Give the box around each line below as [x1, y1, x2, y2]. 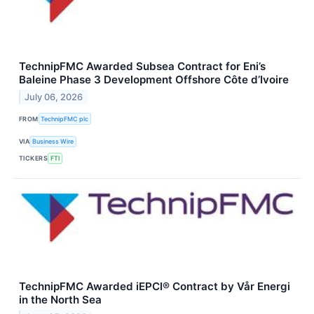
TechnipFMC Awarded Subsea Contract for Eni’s [19, 60, 266, 74]
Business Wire [32, 137, 74, 146]
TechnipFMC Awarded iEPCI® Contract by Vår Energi [19, 279, 290, 293]
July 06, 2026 [25, 92, 83, 103]
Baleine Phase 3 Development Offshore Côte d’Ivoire [19, 73, 289, 87]
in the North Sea [19, 292, 102, 306]
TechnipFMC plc [41, 114, 89, 123]
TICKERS [19, 154, 48, 163]
